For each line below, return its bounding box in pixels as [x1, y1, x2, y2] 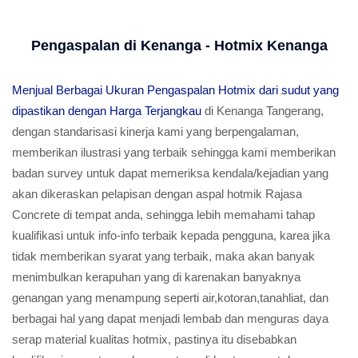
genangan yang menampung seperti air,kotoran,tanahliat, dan [12, 291, 328, 304]
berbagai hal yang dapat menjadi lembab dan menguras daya [12, 312, 328, 325]
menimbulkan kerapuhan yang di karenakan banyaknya [12, 270, 300, 284]
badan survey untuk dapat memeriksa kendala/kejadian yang [12, 166, 328, 180]
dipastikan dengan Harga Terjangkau [12, 104, 201, 117]
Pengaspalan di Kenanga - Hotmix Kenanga [30, 38, 328, 54]
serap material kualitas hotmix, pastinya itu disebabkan [12, 332, 296, 346]
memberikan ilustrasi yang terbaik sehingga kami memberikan [12, 145, 336, 159]
